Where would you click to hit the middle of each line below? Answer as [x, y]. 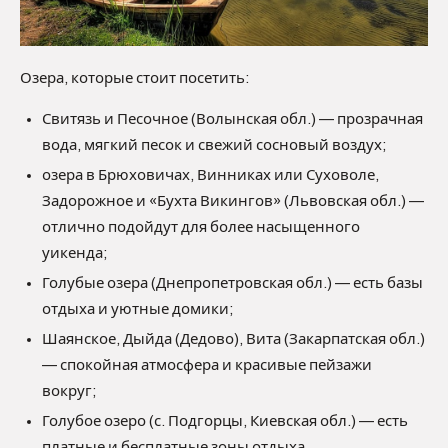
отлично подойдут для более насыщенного [201, 227]
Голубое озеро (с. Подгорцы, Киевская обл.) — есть [225, 421]
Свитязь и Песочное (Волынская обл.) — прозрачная [232, 119]
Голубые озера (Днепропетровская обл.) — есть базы [232, 283]
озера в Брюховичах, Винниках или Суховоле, [210, 175]
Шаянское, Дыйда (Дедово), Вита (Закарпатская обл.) [233, 339]
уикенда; [75, 253]
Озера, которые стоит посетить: [135, 78]
